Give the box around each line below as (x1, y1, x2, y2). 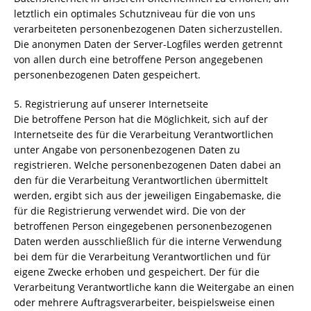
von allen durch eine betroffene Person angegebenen (14, 53, 263, 66)
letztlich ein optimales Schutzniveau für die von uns (14, 7, 255, 20)
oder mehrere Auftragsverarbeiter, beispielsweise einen (14, 296, 275, 309)
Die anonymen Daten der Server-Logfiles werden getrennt (14, 37, 283, 51)
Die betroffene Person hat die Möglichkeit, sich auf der (14, 112, 268, 126)
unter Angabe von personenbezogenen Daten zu (14, 143, 240, 156)
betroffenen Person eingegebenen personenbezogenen (14, 219, 272, 233)
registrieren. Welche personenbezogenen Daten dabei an (14, 158, 281, 171)
